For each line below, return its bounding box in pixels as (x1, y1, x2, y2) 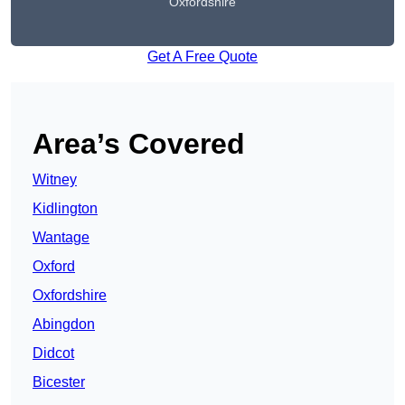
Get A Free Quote (147, 49, 258, 65)
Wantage (33, 230, 89, 246)
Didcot (33, 345, 74, 362)
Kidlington (33, 201, 98, 217)
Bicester (33, 374, 85, 391)
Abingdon (33, 316, 95, 333)
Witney (33, 172, 77, 188)
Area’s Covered (33, 127, 245, 161)
